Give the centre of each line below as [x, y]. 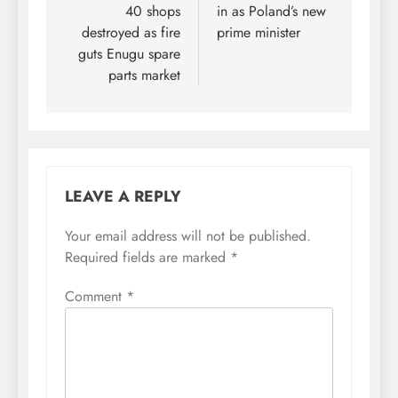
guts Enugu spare [129, 54]
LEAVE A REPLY [123, 197]
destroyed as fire [131, 33]
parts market [144, 76]
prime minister [259, 33]
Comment [96, 297]
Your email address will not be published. [188, 236]
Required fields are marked [147, 258]
